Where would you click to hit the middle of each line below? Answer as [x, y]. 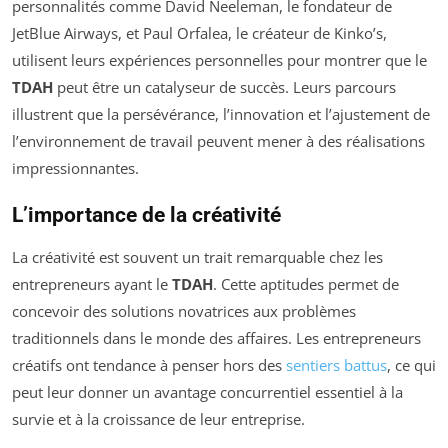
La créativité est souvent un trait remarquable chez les [197, 257]
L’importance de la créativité [146, 215]
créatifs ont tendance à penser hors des [149, 365]
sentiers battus [336, 365]
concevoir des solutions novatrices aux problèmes [184, 311]
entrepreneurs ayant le [92, 284]
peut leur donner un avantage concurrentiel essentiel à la [207, 392]
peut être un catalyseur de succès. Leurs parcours [224, 87]
